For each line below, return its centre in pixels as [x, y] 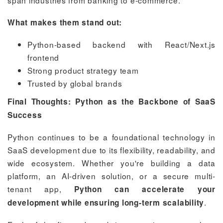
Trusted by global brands [75, 83]
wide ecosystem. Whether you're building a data [111, 163]
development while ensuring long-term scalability [106, 202]
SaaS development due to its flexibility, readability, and [111, 150]
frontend [44, 57]
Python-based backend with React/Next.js [121, 44]
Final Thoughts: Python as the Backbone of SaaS [111, 101]
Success [25, 115]
